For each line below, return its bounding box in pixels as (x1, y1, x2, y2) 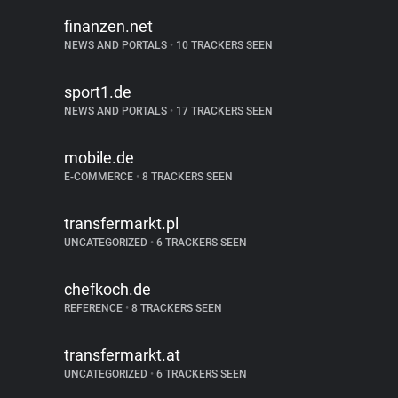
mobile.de (64, 148, 134, 167)
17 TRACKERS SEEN (173, 105, 273, 117)
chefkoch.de (64, 280, 151, 298)
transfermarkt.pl (64, 214, 179, 233)
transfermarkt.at (64, 346, 180, 364)
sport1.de (64, 83, 131, 101)
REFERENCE (64, 302, 125, 314)
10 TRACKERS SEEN (173, 39, 273, 52)
